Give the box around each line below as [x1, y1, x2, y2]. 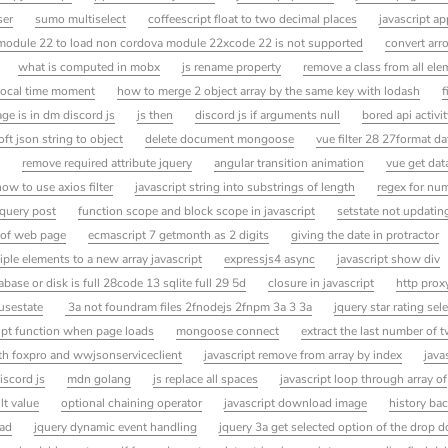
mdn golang [67, 370, 132, 387]
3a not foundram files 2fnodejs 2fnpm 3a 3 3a [65, 298, 313, 315]
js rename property [182, 58, 282, 75]
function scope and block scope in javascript [78, 202, 316, 219]
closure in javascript [268, 274, 375, 291]
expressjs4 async [224, 250, 316, 267]
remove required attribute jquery [22, 154, 193, 171]
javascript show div [337, 250, 441, 267]
